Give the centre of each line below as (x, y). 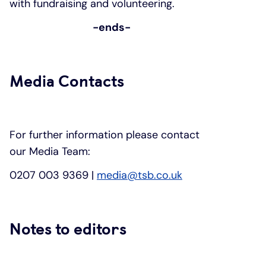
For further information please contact (104, 134)
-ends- (111, 27)
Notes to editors (68, 229)
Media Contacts (67, 81)
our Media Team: (50, 151)
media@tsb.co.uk (140, 175)
